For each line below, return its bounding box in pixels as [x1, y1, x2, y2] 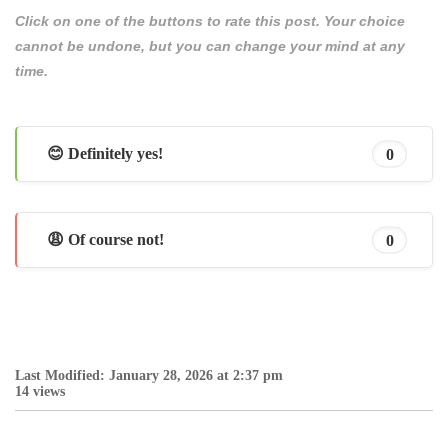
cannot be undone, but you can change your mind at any [15, 37, 405, 54]
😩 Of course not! [47, 231, 164, 249]
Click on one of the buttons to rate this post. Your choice [15, 12, 405, 29]
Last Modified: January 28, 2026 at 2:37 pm [15, 368, 283, 384]
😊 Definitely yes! [47, 145, 163, 163]
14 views [15, 384, 65, 400]
